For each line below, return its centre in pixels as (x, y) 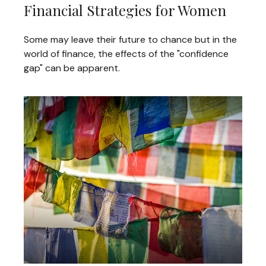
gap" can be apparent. (72, 68)
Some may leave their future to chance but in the (130, 39)
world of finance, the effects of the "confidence (126, 53)
